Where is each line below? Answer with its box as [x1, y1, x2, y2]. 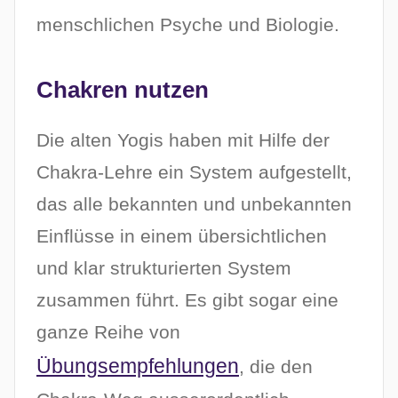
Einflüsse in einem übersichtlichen [36, 226, 327, 247]
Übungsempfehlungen [36, 354, 239, 378]
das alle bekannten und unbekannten [36, 194, 352, 215]
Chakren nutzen [36, 76, 209, 104]
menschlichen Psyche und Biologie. [36, 14, 339, 36]
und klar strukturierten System [36, 258, 291, 279]
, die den [239, 356, 313, 378]
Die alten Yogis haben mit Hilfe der [36, 130, 330, 151]
